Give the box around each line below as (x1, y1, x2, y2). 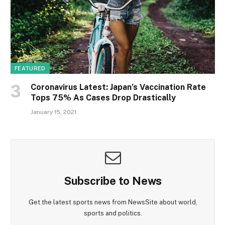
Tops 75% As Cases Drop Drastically (31, 93, 176, 103)
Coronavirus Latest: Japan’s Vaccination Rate (31, 82, 206, 92)
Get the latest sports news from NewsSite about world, (28, 198, 197, 206)
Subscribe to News (63, 174, 162, 188)
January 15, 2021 (31, 108, 76, 116)
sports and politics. (83, 209, 142, 217)
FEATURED (15, 65, 46, 72)
